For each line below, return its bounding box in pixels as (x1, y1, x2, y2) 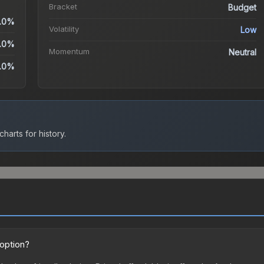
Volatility (48, 24, 79, 34)
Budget (228, 2, 257, 13)
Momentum (48, 47, 90, 57)
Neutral (229, 47, 257, 58)
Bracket (48, 2, 77, 12)
